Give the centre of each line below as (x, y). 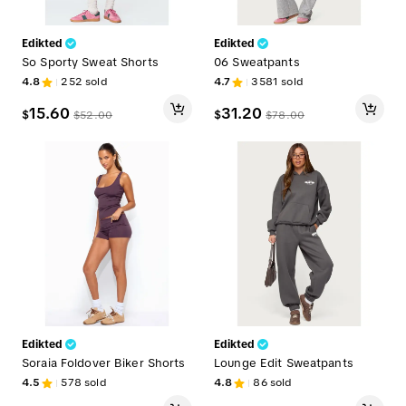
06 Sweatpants (257, 63)
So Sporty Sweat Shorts (90, 63)
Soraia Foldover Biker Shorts (104, 363)
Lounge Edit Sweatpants (284, 363)
